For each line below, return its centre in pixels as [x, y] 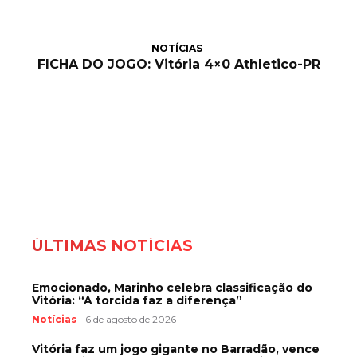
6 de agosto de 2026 [131, 319]
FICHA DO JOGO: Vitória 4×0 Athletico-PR [178, 64]
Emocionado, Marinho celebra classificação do [172, 287]
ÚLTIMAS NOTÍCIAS [112, 245]
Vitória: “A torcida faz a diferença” [137, 300]
